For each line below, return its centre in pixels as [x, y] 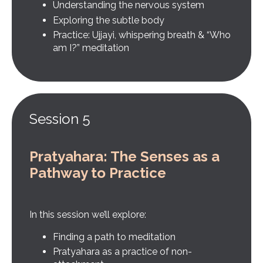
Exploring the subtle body [109, 20]
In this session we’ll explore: [88, 214]
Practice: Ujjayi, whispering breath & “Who [142, 35]
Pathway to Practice [98, 173]
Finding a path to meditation [114, 237]
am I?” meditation [91, 48]
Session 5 [60, 119]
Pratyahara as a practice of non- [122, 252]
